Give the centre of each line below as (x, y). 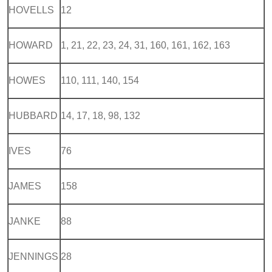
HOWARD (31, 45)
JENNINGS (33, 256)
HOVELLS (31, 10)
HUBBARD (33, 115)
